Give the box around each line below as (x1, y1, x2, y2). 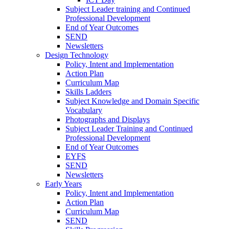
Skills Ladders (65, 87, 111, 96)
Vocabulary (65, 105, 102, 114)
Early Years (45, 179, 82, 188)
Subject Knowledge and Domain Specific (65, 96, 199, 105)
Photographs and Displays (65, 114, 150, 124)
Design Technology (45, 50, 108, 59)
